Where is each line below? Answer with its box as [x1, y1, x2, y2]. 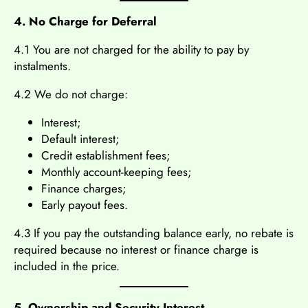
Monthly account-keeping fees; [41, 163, 192, 180]
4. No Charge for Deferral [14, 12, 157, 30]
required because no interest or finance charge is [14, 241, 258, 258]
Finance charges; [41, 179, 126, 197]
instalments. [14, 57, 71, 74]
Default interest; [41, 130, 120, 147]
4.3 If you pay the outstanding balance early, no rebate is [14, 224, 294, 241]
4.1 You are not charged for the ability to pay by [14, 41, 249, 58]
